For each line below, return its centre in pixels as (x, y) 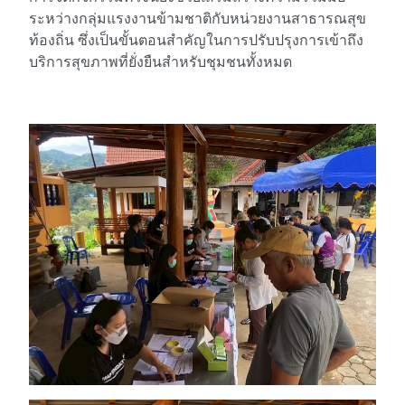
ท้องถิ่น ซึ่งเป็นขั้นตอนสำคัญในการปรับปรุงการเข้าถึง (196, 41)
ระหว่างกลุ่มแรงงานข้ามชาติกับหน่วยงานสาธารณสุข (198, 19)
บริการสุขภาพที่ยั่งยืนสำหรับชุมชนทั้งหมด (160, 62)
